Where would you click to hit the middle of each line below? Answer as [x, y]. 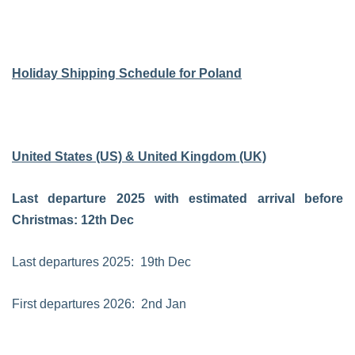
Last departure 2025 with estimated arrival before [177, 198]
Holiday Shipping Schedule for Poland [127, 73]
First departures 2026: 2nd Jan [99, 304]
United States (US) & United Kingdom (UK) [139, 157]
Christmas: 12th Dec [73, 220]
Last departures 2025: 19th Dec [101, 262]
